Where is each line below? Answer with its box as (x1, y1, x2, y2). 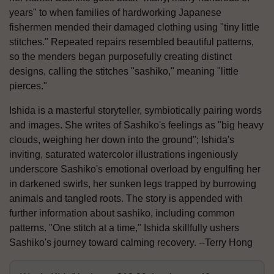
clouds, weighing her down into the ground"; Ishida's (9, 134, 234, 145)
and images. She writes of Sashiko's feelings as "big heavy (9, 119, 264, 130)
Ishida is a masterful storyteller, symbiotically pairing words (9, 105, 262, 116)
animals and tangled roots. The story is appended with (9, 193, 243, 204)
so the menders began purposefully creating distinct (9, 51, 232, 62)
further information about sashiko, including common (9, 207, 235, 218)
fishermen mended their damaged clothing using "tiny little (9, 21, 259, 32)
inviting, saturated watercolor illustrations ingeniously (9, 149, 238, 160)
